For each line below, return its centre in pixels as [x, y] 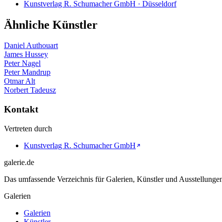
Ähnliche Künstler [51, 25]
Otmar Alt [20, 81]
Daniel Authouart [31, 46]
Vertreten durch [28, 128]
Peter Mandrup [27, 72]
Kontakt [21, 110]
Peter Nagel [22, 63]
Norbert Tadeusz [30, 90]
